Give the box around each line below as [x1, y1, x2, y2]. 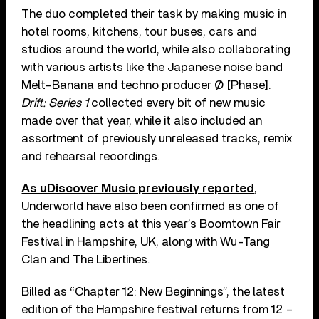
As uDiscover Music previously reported [21, 182, 255, 194]
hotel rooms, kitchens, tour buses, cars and [21, 25, 258, 38]
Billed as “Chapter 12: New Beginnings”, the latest [21, 285, 286, 298]
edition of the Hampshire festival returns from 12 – [21, 303, 294, 315]
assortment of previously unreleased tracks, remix [21, 132, 293, 145]
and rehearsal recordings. [21, 150, 161, 162]
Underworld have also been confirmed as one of [21, 199, 280, 212]
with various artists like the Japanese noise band [21, 61, 283, 73]
